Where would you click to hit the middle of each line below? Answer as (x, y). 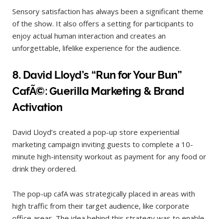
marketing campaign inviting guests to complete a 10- (103, 144)
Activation (39, 107)
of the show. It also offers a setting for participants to (103, 23)
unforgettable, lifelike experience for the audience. (98, 48)
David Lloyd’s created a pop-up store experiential (96, 132)
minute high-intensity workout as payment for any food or (109, 157)
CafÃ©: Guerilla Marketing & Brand (98, 91)
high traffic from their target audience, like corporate (101, 206)
